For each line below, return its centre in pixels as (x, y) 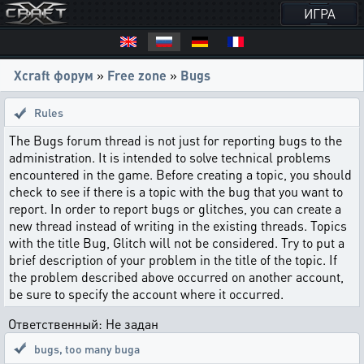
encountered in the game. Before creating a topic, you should (180, 174)
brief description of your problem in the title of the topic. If (173, 260)
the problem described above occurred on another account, (176, 277)
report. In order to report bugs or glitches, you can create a (175, 208)
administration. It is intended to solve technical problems (170, 157)
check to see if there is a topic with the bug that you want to (176, 191)
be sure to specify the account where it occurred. (146, 294)
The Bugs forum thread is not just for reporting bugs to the (175, 140)
